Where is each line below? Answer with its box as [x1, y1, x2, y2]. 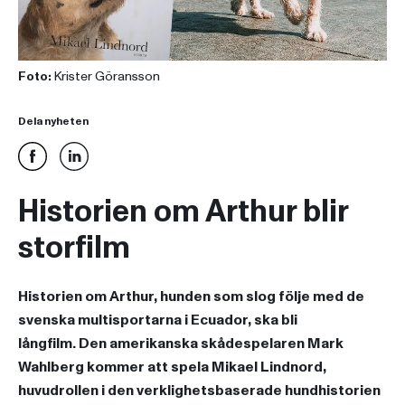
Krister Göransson [52, 68, 160, 86]
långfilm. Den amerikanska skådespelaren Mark [18, 334, 344, 354]
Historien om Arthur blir [18, 191, 348, 234]
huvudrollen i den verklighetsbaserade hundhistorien [18, 381, 381, 401]
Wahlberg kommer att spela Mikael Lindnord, [18, 357, 326, 378]
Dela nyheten [18, 114, 89, 130]
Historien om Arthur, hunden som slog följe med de [18, 287, 364, 307]
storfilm [18, 227, 130, 270]
